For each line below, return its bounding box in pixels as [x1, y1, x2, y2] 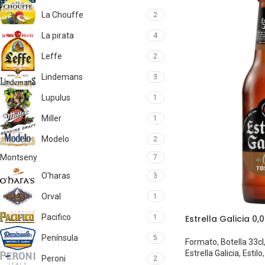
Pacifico [41, 212, 71, 222]
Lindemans [41, 72, 83, 82]
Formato [185, 237, 217, 247]
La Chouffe [41, 10, 83, 20]
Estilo [242, 248, 263, 258]
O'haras [41, 171, 70, 180]
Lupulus [41, 93, 70, 102]
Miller [41, 114, 62, 123]
